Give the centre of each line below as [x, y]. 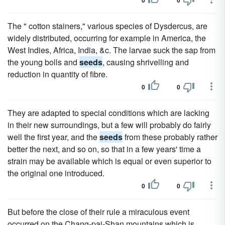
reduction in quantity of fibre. [58, 74]
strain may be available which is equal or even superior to [109, 161]
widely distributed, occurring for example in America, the [107, 38]
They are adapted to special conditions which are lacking [108, 113]
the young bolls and [43, 62]
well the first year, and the [53, 137]
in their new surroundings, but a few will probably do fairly [109, 125]
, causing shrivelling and [146, 62]
